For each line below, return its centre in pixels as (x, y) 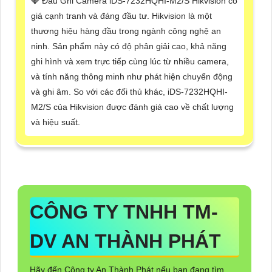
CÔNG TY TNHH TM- (124, 212)
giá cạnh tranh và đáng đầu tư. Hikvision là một (121, 16)
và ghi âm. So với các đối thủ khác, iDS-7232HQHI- (129, 92)
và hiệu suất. (56, 122)
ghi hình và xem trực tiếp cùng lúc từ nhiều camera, (130, 62)
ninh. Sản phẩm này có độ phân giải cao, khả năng (129, 46)
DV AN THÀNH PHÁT (128, 241)
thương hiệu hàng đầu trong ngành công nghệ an (126, 31)
